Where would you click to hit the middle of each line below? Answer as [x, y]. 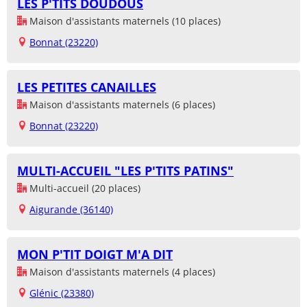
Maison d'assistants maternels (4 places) [121, 272]
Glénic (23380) [62, 293]
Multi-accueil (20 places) [84, 188]
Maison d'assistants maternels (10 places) [124, 21]
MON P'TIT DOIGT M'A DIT [95, 255]
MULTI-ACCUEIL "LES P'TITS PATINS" [125, 171]
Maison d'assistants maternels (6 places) [121, 105]
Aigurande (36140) [71, 210]
